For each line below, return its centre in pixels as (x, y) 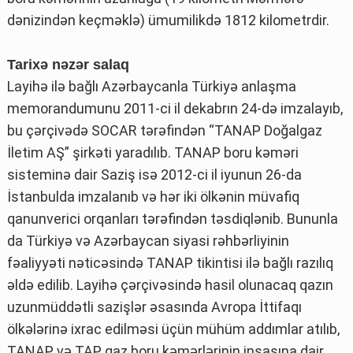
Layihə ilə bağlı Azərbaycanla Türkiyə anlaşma (152, 86)
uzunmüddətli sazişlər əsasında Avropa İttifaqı (154, 307)
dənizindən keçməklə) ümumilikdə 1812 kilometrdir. (168, 20)
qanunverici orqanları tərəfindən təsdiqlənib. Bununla (173, 218)
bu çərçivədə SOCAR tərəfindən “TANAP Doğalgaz (165, 130)
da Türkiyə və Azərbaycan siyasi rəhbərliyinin (148, 240)
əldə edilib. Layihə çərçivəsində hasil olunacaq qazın (170, 284)
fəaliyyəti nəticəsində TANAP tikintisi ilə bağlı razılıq (170, 262)
